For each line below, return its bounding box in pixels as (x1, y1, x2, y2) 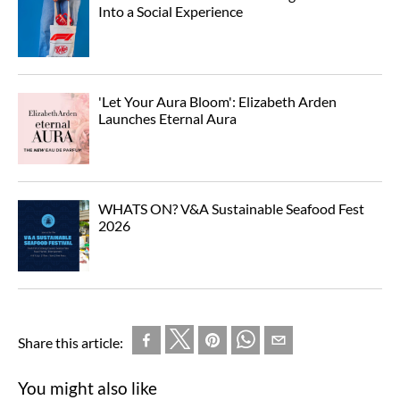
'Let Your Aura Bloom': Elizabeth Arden (98, 93, 337, 111)
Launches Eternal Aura (98, 110, 237, 128)
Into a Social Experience (98, 3, 243, 21)
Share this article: (18, 334, 123, 352)
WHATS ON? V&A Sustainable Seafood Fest (98, 200, 364, 218)
